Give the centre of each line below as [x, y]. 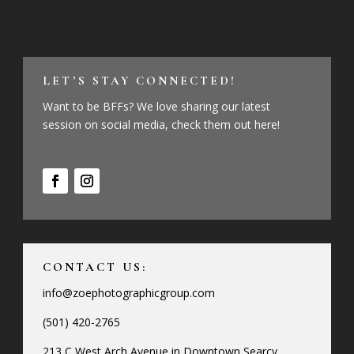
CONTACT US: [95, 267]
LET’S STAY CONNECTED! [140, 81]
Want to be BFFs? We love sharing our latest [157, 107]
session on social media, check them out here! [162, 125]
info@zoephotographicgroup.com [129, 293]
